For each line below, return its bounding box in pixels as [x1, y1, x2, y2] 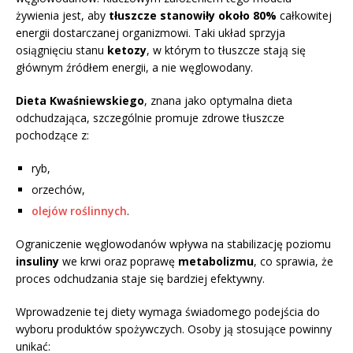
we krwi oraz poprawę [59, 253, 178, 269]
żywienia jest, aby [16, 7, 109, 23]
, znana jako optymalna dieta [144, 92, 292, 108]
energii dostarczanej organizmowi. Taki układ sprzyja [16, 24, 285, 40]
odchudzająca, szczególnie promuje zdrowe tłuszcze [16, 110, 284, 125]
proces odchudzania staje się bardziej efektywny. [16, 270, 265, 286]
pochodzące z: [16, 127, 89, 143]
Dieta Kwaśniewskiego [16, 92, 144, 108]
